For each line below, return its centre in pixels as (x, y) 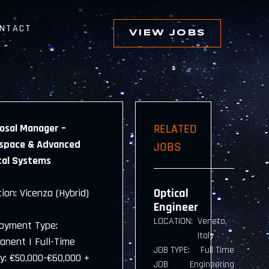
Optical (171, 193)
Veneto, (213, 221)
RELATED (176, 129)
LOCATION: (174, 221)
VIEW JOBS (167, 33)
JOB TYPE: (172, 250)
